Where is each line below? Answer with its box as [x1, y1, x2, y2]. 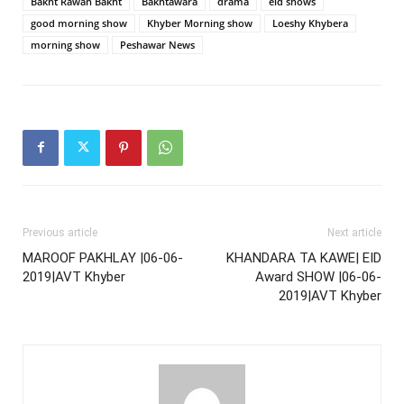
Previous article [23, 225, 97, 239]
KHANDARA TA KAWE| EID [226, 249, 381, 266]
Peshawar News [120, 37, 195, 51]
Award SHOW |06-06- [255, 268, 381, 285]
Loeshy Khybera [272, 15, 348, 30]
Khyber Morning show [147, 15, 252, 30]
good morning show [31, 15, 127, 30]
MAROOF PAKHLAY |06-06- [23, 249, 183, 266]
